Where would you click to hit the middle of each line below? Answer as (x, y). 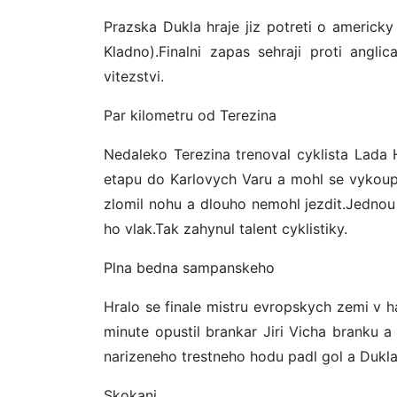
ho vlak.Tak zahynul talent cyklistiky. (226, 229)
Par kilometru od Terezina (190, 116)
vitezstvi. (134, 77)
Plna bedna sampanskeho (189, 268)
